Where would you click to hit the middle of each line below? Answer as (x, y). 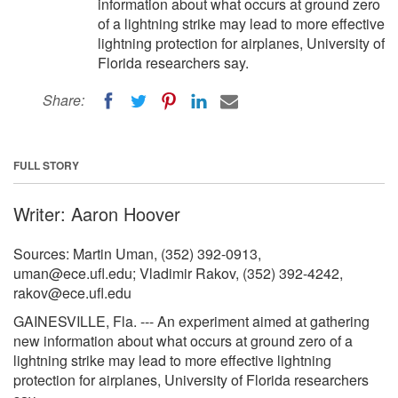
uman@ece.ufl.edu (73, 273)
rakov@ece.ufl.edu (72, 292)
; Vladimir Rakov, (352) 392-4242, (238, 273)
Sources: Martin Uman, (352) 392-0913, (137, 253)
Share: (64, 100)
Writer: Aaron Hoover (97, 213)
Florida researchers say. (173, 63)
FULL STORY (46, 165)
